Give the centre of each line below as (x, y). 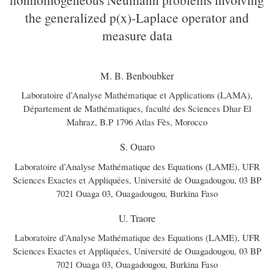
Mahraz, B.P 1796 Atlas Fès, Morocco (137, 122)
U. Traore (137, 218)
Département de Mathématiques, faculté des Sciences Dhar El (137, 109)
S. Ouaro (137, 147)
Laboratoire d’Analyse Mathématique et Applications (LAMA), (137, 95)
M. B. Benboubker (137, 76)
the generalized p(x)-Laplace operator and (137, 17)
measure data (137, 35)
